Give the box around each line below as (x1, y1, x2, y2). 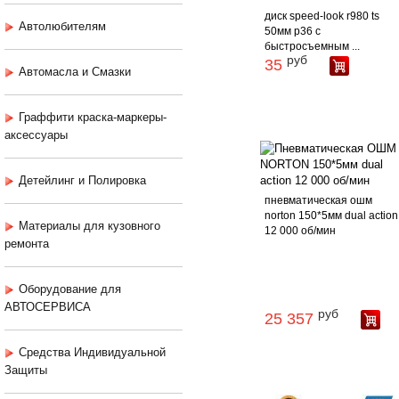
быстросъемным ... (265, 40, 361, 53)
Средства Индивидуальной (19, 346, 166, 360)
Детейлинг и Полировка (19, 174, 146, 188)
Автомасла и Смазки (19, 65, 131, 79)
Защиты (4, 363, 47, 378)
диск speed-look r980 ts (265, 10, 380, 23)
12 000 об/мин (265, 224, 337, 238)
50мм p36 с (265, 25, 322, 38)
